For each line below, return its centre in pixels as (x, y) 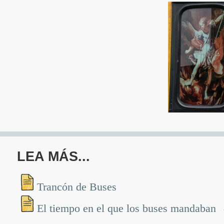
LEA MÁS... (53, 156)
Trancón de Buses (78, 187)
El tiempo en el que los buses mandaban (128, 208)
